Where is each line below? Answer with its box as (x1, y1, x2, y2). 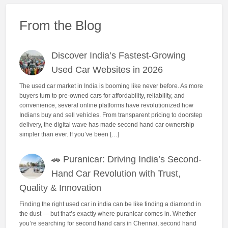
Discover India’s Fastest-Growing (51, 50, 186, 61)
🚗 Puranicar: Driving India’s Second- (51, 154, 202, 165)
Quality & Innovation (19, 183, 101, 193)
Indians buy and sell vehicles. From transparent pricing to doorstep (19, 111, 203, 119)
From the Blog (19, 18, 101, 33)
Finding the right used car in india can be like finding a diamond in (19, 200, 201, 208)
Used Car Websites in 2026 (51, 65, 163, 75)
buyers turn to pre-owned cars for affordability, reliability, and (19, 92, 185, 99)
